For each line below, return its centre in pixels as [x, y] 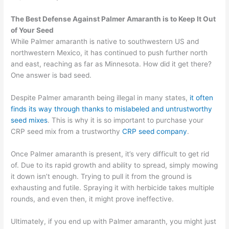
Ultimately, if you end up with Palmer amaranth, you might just [114, 221]
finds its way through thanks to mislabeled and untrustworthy [112, 109]
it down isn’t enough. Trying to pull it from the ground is [101, 176]
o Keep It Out [194, 19]
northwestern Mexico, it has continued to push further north [109, 53]
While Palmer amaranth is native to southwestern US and [105, 42]
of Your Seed [32, 30]
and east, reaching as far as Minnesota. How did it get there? [111, 64]
